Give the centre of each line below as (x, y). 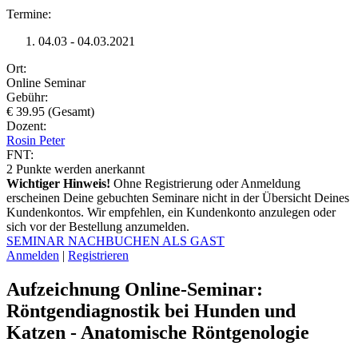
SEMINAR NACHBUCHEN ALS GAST (115, 241)
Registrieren (98, 255)
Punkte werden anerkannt (80, 169)
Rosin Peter (36, 140)
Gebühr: (27, 97)
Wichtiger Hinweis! (58, 183)
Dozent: (26, 125)
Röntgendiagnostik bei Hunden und (151, 310)
